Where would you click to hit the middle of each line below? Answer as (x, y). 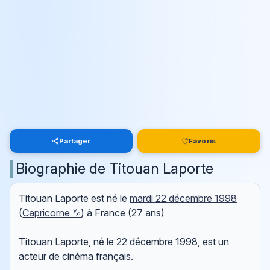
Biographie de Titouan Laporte (115, 168)
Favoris (202, 141)
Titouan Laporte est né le (74, 199)
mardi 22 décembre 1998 (184, 199)
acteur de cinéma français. (76, 256)
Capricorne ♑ (52, 213)
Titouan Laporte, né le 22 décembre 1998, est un (124, 242)
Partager (75, 141)
